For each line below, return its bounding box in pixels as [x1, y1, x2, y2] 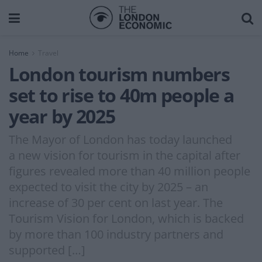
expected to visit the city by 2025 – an [9, 178, 208, 195]
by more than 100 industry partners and [9, 226, 223, 242]
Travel [38, 48, 58, 58]
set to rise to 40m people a [9, 82, 234, 108]
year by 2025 [9, 104, 115, 129]
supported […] [9, 242, 85, 258]
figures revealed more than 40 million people [9, 163, 250, 179]
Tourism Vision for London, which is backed [9, 210, 244, 226]
